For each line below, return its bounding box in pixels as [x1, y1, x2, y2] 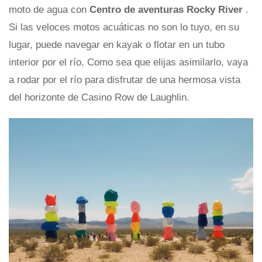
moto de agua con [9, 4, 89, 16]
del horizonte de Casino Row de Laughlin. [9, 92, 189, 104]
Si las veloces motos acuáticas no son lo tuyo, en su [9, 22, 239, 33]
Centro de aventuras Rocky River [89, 4, 246, 16]
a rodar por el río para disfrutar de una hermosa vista [9, 74, 240, 86]
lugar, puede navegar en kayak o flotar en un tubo [9, 39, 225, 51]
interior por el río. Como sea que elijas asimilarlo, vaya [9, 57, 248, 68]
